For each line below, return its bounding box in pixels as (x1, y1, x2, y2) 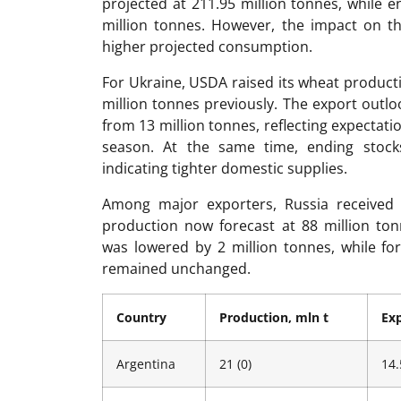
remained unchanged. (102, 259, 251, 279)
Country (116, 309, 166, 327)
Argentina (116, 355, 175, 373)
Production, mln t (219, 309, 328, 327)
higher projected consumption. (102, 37, 312, 57)
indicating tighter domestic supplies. (102, 158, 347, 179)
